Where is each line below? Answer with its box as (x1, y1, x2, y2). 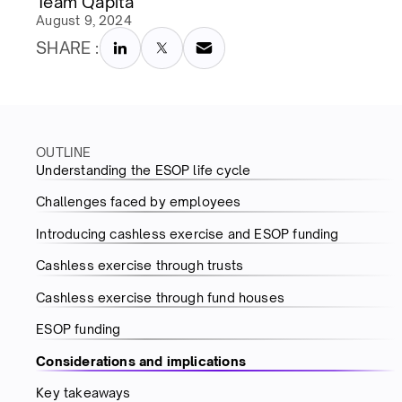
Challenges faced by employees (36, 194, 241, 210)
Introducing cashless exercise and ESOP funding (36, 225, 339, 241)
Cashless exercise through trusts (36, 258, 244, 274)
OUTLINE (36, 144, 92, 160)
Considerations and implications (36, 353, 246, 369)
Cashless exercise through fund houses (36, 289, 284, 305)
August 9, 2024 (36, 13, 132, 28)
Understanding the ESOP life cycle (36, 162, 251, 178)
